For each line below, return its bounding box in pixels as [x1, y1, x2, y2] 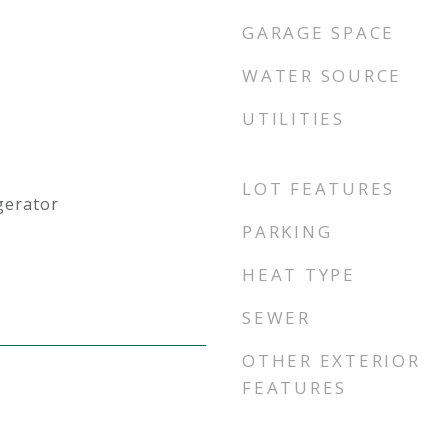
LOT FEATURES [242, 177, 395, 200]
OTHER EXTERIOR [242, 349, 421, 372]
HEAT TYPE [242, 263, 356, 286]
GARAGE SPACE [242, 21, 395, 44]
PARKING [242, 220, 333, 243]
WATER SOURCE [242, 64, 402, 87]
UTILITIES [242, 107, 345, 130]
